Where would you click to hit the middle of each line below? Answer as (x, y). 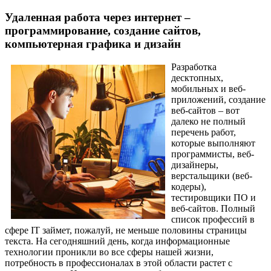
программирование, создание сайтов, (103, 30)
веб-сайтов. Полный (213, 209)
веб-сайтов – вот (205, 111)
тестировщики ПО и (214, 198)
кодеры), (189, 187)
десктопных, (197, 78)
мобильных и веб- (208, 89)
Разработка (194, 67)
